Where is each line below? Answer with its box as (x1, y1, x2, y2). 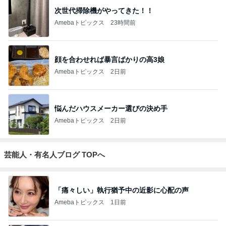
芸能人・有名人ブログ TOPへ (4, 150, 105, 159)
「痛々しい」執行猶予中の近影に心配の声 (54, 186, 189, 194)
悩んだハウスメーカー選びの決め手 (54, 104, 167, 112)
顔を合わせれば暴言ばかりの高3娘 (54, 55, 164, 64)
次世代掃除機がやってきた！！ (54, 6, 153, 15)
